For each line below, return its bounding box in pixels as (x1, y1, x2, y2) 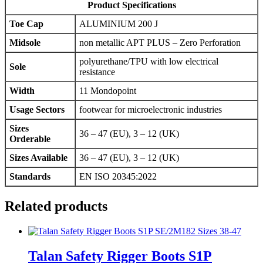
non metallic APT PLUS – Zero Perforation (79, 37, 241, 48)
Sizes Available (9, 152, 68, 163)
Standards (9, 171, 50, 181)
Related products (5, 198, 107, 214)
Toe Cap (9, 18, 43, 29)
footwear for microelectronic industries (79, 104, 222, 114)
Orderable (9, 133, 50, 144)
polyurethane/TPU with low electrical (79, 56, 218, 66)
